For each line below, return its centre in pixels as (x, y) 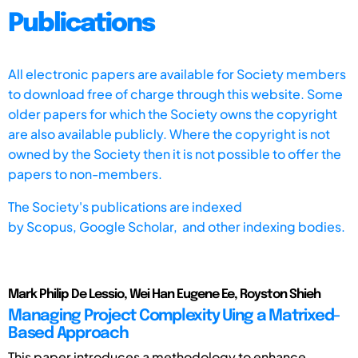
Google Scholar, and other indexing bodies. (212, 226)
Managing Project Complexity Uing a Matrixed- (174, 316)
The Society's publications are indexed (125, 206)
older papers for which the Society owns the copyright (173, 113)
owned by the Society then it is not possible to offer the (175, 153)
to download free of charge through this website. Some (175, 93)
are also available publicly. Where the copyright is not (169, 133)
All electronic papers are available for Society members (177, 74)
